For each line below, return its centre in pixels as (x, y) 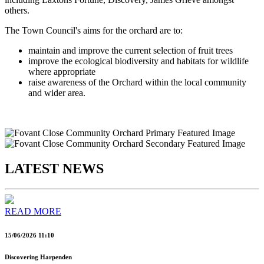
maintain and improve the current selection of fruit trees (131, 51)
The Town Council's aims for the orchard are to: (94, 31)
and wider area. (57, 93)
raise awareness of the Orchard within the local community (137, 82)
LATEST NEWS (54, 169)
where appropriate (62, 72)
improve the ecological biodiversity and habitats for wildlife (138, 61)
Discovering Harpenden (38, 257)
